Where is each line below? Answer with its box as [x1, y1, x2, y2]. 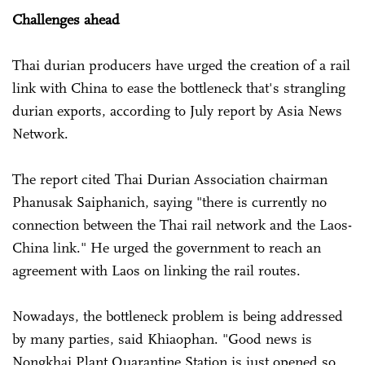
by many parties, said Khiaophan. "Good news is [12, 329, 312, 348]
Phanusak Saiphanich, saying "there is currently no [12, 192, 327, 211]
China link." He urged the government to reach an [12, 238, 321, 257]
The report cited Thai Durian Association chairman [12, 169, 328, 188]
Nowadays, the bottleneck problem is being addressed [12, 306, 343, 325]
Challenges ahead [12, 10, 120, 29]
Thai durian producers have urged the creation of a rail [12, 55, 350, 74]
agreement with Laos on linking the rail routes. [12, 261, 301, 279]
